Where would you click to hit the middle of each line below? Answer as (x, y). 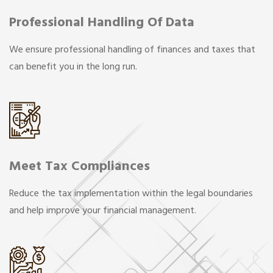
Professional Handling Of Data (102, 22)
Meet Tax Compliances (80, 166)
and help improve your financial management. (103, 211)
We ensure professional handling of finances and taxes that (132, 50)
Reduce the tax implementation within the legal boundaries (131, 193)
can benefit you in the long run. (73, 67)
